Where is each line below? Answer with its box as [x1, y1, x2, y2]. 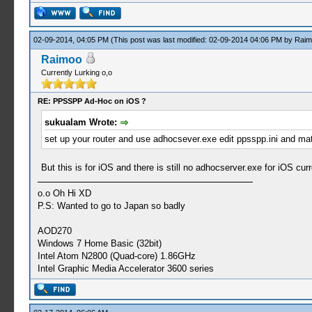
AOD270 [37, 225, 72, 236]
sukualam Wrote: [44, 117, 120, 127]
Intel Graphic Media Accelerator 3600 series [37, 263, 214, 274]
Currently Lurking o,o [40, 68, 112, 77]
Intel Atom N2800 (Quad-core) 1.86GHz [37, 250, 196, 261]
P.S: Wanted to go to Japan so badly [37, 200, 185, 211]
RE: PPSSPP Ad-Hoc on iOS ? [37, 97, 146, 105]
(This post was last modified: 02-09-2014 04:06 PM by [110, 36, 295, 44]
